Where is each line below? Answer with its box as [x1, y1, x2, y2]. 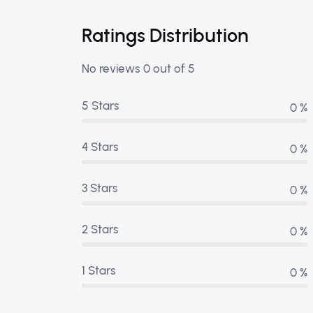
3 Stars [82, 181, 118, 195]
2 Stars [82, 222, 119, 236]
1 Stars [82, 263, 116, 277]
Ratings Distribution [82, 24, 249, 47]
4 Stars [82, 140, 119, 154]
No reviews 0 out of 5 [82, 61, 195, 75]
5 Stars [82, 99, 119, 112]
